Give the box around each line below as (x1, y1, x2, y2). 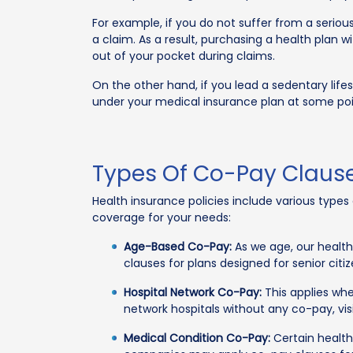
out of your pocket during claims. (92, 48, 275, 64)
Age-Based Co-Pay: (124, 239, 232, 255)
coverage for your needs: (92, 210, 231, 225)
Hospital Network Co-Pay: (124, 284, 262, 300)
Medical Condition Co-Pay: (124, 330, 270, 346)
